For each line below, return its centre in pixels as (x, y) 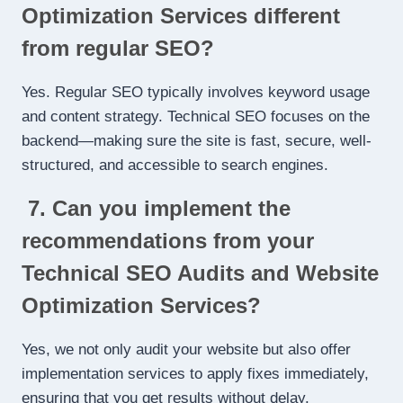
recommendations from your (168, 240)
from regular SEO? (118, 48)
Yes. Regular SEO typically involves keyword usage (196, 92)
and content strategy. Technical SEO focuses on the (196, 116)
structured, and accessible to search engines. (175, 165)
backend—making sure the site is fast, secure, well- (197, 140)
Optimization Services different (181, 15)
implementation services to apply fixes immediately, (195, 373)
